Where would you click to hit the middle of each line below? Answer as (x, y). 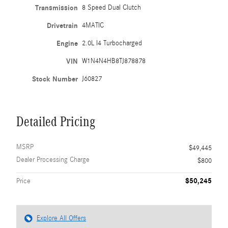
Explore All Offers (61, 218)
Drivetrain (63, 26)
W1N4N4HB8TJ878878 (114, 61)
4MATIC (93, 25)
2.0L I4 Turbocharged (112, 43)
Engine (67, 44)
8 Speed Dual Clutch (112, 8)
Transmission (57, 8)
